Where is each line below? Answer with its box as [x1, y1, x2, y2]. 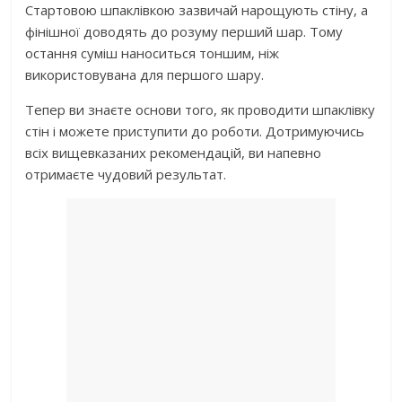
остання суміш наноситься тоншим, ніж [25, 43, 280, 62]
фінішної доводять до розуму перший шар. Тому [25, 22, 344, 40]
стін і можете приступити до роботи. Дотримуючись [25, 121, 365, 140]
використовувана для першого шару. [25, 65, 265, 83]
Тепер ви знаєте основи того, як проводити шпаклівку [25, 100, 376, 118]
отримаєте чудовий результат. [25, 164, 227, 183]
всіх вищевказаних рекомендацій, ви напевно [25, 143, 322, 162]
